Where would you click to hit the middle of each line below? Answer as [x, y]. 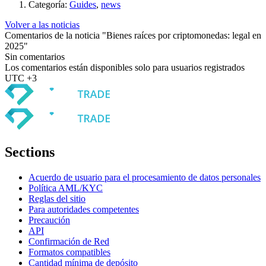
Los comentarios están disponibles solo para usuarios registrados [125, 68]
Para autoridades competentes [84, 209]
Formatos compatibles [69, 252]
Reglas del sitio [57, 198]
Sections [30, 152]
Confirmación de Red [69, 241]
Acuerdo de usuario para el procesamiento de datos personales [145, 177]
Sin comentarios [35, 57]
